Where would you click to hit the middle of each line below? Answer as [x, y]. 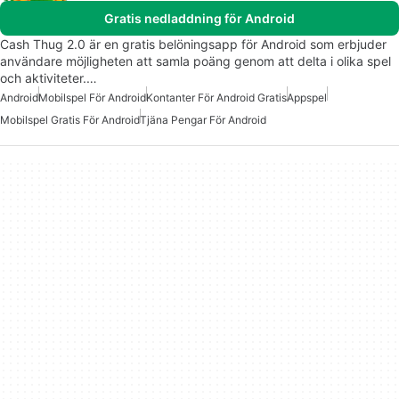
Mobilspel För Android [92, 98]
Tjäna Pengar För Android [203, 120]
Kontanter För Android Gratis [216, 98]
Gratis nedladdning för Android [199, 19]
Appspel [307, 98]
